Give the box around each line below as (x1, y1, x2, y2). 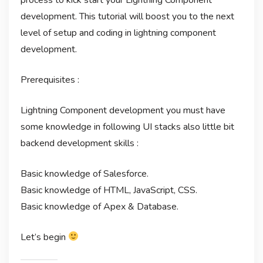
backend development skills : (20, 136, 139, 150)
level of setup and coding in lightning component (20, 26, 216, 39)
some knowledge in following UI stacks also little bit (20, 120, 234, 133)
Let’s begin (20, 230, 68, 244)
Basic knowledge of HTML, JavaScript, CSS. (20, 183, 197, 197)
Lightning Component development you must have (20, 103, 225, 117)
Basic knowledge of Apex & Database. (20, 200, 178, 213)
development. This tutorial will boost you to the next (20, 9, 234, 23)
